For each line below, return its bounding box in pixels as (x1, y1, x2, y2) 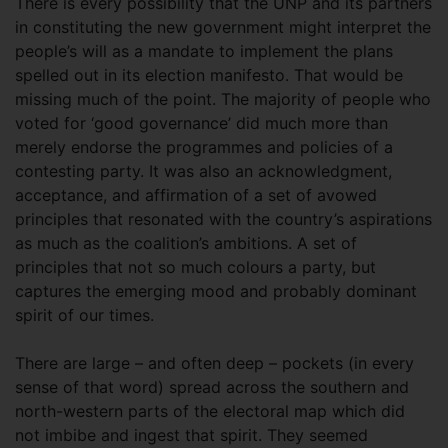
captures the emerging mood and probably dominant (15, 281, 417, 301)
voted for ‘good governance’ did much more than (15, 113, 388, 133)
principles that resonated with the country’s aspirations (15, 209, 432, 229)
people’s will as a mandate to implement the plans (15, 41, 393, 61)
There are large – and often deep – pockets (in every (15, 353, 414, 373)
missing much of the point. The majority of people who (15, 89, 431, 109)
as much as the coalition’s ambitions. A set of (15, 233, 357, 253)
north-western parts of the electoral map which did (15, 401, 405, 421)
